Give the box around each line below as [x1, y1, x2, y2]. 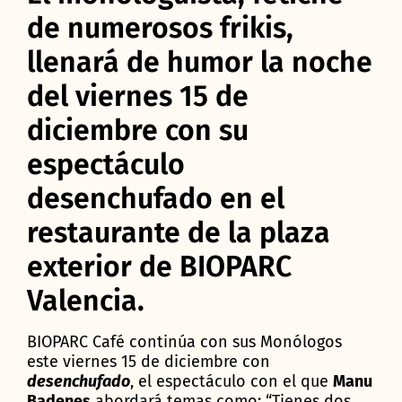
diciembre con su [27, 112, 249, 147]
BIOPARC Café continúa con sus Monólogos [27, 331, 342, 352]
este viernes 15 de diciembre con [27, 351, 270, 371]
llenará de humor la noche [27, 44, 372, 79]
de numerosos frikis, [27, 10, 293, 45]
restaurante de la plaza [27, 214, 330, 249]
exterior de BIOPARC [27, 249, 292, 284]
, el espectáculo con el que [130, 371, 333, 391]
